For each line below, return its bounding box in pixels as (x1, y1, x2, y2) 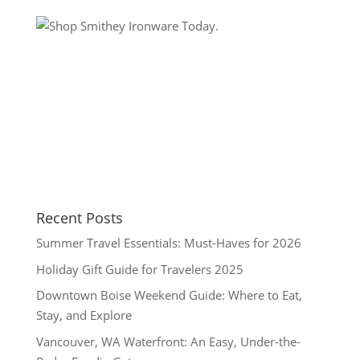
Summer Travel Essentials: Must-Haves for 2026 (35, 235, 301, 252)
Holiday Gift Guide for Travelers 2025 (35, 260, 243, 277)
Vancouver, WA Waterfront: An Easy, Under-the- (35, 333, 301, 350)
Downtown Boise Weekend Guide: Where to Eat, (35, 287, 302, 304)
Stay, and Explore (35, 307, 132, 324)
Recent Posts (35, 208, 123, 228)
